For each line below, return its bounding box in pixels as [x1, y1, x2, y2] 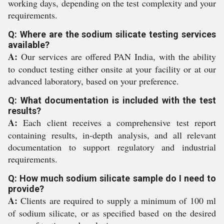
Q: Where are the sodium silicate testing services [8, 29, 216, 39]
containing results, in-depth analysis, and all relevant [8, 129, 216, 141]
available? [8, 39, 49, 50]
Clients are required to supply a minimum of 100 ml [17, 194, 216, 206]
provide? [8, 183, 44, 194]
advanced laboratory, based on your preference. [8, 75, 179, 87]
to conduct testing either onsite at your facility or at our [8, 63, 216, 75]
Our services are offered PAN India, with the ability [17, 50, 216, 62]
